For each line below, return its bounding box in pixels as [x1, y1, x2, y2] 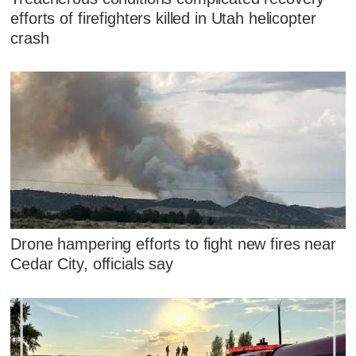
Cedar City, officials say [10, 255, 173, 273]
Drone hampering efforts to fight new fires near [10, 235, 336, 253]
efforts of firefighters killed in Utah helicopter [10, 9, 316, 27]
